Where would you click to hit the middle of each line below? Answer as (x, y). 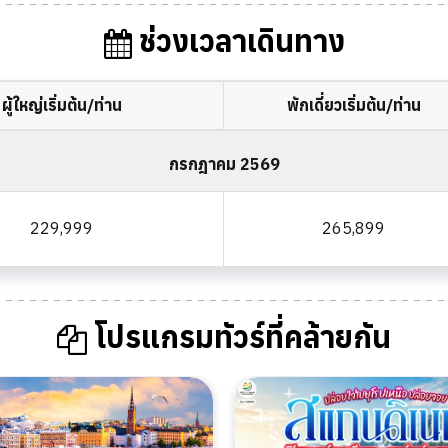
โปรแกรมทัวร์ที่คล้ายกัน (239, 337)
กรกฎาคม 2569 (224, 164)
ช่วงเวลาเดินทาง (238, 41)
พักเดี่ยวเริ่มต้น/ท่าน (353, 105)
